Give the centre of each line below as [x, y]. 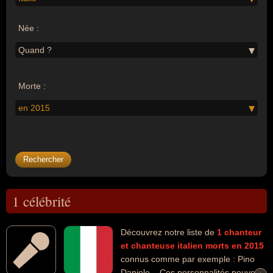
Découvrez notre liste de [169, 232]
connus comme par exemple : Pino [188, 259]
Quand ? [35, 50]
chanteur [243, 232]
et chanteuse [148, 246]
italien [190, 246]
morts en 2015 [235, 246]
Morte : [32, 86]
